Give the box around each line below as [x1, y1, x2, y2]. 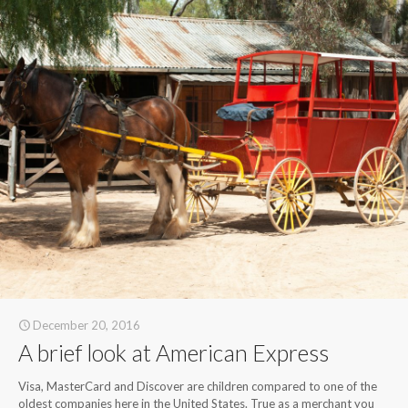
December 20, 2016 [33, 318, 140, 332]
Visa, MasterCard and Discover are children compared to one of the [18, 379, 377, 393]
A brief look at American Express [18, 339, 329, 366]
